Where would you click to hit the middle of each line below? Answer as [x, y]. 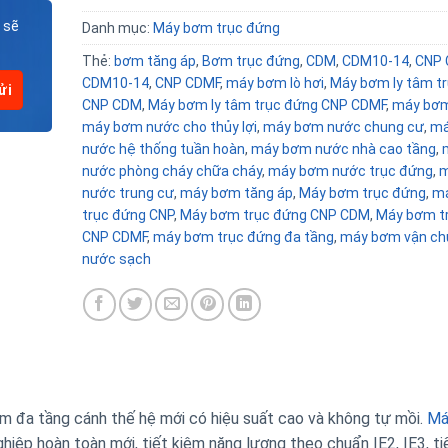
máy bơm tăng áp [236, 193]
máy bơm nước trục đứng [350, 171]
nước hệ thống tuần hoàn [163, 149]
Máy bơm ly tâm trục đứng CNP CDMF [266, 105]
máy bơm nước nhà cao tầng [343, 149]
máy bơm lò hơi [274, 83]
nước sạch [116, 259]
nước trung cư [127, 193]
